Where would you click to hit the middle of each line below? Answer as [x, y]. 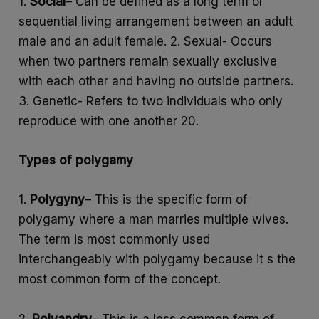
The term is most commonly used [115, 240]
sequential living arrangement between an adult [156, 21]
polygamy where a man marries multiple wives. [154, 220]
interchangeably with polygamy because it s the [157, 260]
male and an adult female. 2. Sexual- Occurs [146, 41]
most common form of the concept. [120, 279]
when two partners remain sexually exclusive [148, 61]
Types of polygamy [76, 161]
